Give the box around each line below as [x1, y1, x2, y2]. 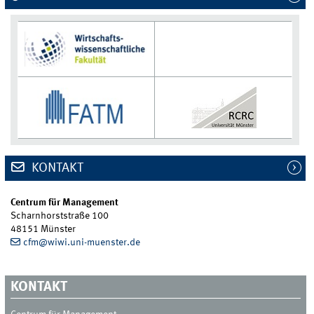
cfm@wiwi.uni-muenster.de [22, 238, 140, 248]
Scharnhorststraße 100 [11, 211, 109, 221]
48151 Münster [11, 224, 76, 235]
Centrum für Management [11, 198, 119, 208]
